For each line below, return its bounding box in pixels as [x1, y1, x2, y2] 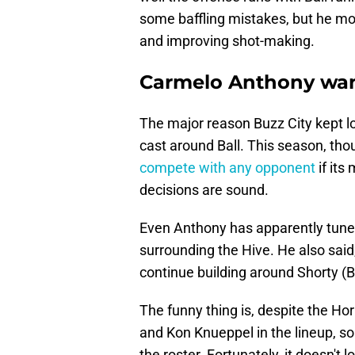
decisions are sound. [139, 181, 269, 199]
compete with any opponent [139, 159, 315, 177]
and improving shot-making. [139, 32, 315, 50]
